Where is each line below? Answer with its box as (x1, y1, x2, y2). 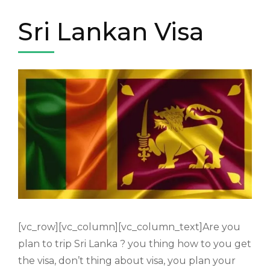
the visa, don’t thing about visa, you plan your (18, 255, 236, 267)
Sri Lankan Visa (18, 17, 204, 47)
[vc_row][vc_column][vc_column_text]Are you (18, 221, 240, 233)
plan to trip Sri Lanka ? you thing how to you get (18, 238, 251, 250)
